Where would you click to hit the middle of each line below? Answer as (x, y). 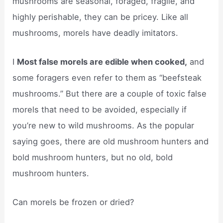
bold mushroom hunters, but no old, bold (93, 157)
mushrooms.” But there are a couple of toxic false (110, 93)
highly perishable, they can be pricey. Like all (101, 17)
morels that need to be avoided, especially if (100, 109)
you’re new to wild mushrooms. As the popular (104, 125)
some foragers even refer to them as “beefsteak (107, 77)
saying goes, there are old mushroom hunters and (111, 141)
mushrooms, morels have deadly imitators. (96, 33)
